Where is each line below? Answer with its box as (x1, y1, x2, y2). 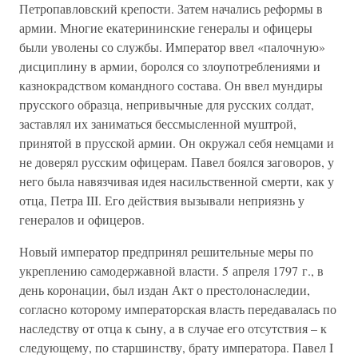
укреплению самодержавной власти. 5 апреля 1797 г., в (19, 262, 324, 279)
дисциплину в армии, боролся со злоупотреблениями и (19, 58, 320, 74)
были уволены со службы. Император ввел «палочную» (19, 38, 325, 55)
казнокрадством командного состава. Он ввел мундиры (19, 77, 323, 93)
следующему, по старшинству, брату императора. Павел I (19, 339, 333, 356)
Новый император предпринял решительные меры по (19, 243, 313, 260)
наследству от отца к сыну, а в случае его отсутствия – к (19, 320, 327, 336)
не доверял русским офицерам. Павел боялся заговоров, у (19, 153, 334, 170)
